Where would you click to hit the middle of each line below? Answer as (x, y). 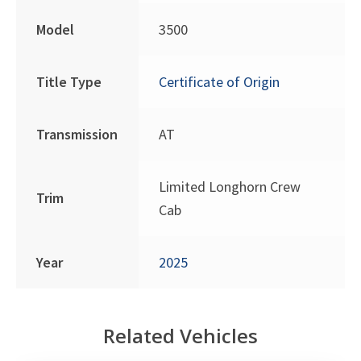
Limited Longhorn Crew (230, 187)
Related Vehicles (180, 335)
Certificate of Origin (220, 82)
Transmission (77, 135)
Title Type (69, 82)
